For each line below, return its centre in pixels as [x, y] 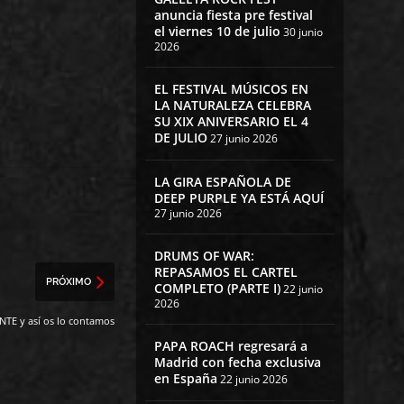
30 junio [303, 32]
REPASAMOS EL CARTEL [225, 272]
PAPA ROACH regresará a [230, 346]
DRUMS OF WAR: [204, 256]
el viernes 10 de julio [217, 32]
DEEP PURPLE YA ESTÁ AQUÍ [239, 198]
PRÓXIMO [68, 282]
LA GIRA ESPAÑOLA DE [222, 182]
